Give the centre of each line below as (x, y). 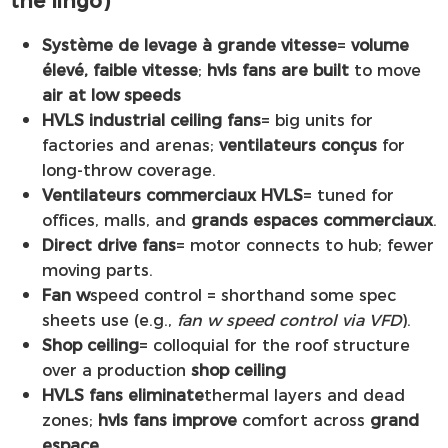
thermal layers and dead (304, 395)
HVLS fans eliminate (123, 395)
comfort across (303, 420)
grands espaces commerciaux (312, 220)
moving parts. (97, 270)
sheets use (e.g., (109, 320)
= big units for (317, 120)
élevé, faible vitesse (120, 70)
